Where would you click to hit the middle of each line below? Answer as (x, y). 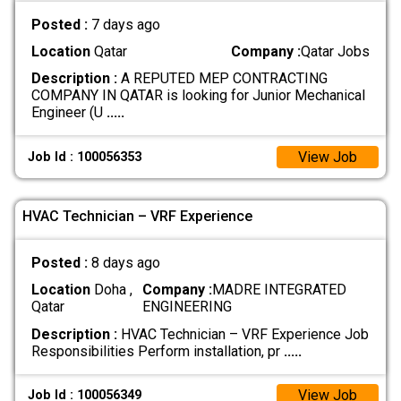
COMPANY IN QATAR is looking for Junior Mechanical (198, 96)
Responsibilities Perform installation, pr (157, 351)
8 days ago (125, 263)
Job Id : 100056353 (85, 157)
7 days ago (125, 25)
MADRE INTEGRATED (279, 290)
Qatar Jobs (336, 52)
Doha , (111, 290)
